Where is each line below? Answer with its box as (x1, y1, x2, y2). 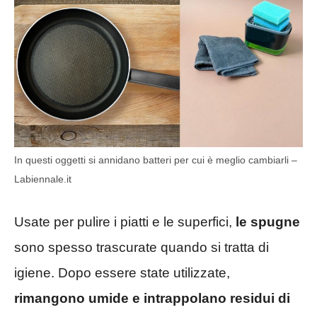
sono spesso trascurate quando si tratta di (14, 239, 269, 255)
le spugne (232, 214, 300, 229)
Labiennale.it (14, 173, 71, 185)
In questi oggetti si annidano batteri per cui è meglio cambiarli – (14, 154, 297, 166)
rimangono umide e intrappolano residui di (14, 290, 290, 306)
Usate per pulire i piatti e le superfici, (14, 214, 232, 229)
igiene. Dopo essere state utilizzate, (14, 265, 230, 280)
